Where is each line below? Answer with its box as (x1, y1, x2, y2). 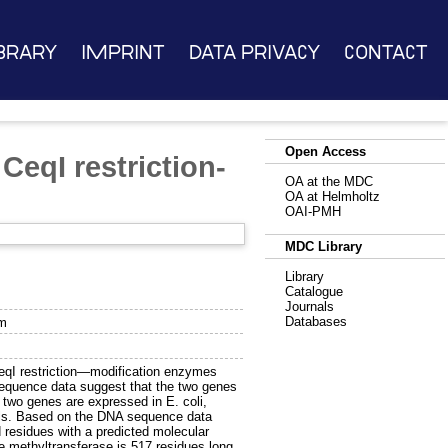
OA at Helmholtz (285, 189, 380, 204)
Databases (285, 314, 347, 329)
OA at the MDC (285, 174, 373, 189)
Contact (344, 43, 429, 62)
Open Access (285, 144, 366, 159)
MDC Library (285, 239, 362, 254)
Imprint (80, 43, 165, 62)
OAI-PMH (285, 204, 341, 219)
